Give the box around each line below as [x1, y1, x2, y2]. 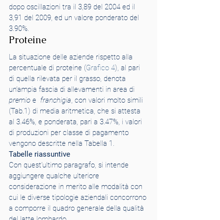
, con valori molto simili [71, 96, 145, 105]
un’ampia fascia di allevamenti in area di [9, 85, 137, 94]
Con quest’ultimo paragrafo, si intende [9, 161, 131, 169]
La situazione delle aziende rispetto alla [9, 53, 135, 61]
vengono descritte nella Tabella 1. [9, 139, 114, 148]
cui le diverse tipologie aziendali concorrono [9, 193, 148, 202]
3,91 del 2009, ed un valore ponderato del [9, 13, 141, 22]
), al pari [115, 63, 142, 72]
